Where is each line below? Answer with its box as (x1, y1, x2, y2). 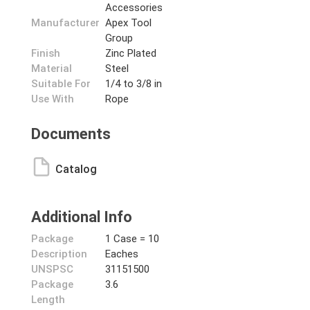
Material (31, 62, 72, 75)
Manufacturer (31, 17, 100, 29)
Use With (31, 93, 74, 105)
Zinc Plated (105, 47, 157, 60)
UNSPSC (31, 263, 73, 275)
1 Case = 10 (105, 232, 160, 245)
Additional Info (31, 208, 132, 226)
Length (31, 293, 65, 306)
